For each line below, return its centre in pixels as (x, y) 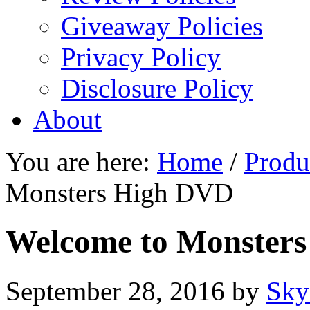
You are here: (81, 162)
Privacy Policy (141, 57)
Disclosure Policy (157, 88)
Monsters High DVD (119, 193)
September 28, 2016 (115, 291)
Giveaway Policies (162, 26)
